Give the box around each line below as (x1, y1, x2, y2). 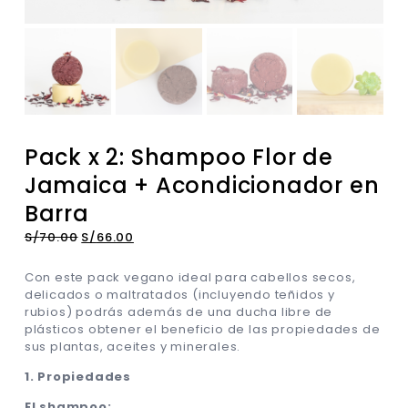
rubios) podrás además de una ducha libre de (24, 302, 333, 321)
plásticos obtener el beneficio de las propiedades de (24, 320, 381, 338)
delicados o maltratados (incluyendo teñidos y (24, 285, 335, 303)
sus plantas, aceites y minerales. (24, 337, 241, 355)
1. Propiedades (24, 367, 132, 385)
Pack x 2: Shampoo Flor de (24, 141, 333, 172)
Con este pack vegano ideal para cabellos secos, (24, 268, 356, 286)
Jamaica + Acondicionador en (24, 169, 380, 200)
